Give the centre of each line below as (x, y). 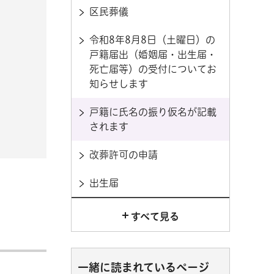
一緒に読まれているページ (143, 267)
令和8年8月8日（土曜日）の (152, 40)
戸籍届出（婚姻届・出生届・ (153, 54)
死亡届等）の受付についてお (153, 69)
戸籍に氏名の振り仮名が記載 (153, 112)
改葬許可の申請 (124, 155)
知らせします (119, 84)
